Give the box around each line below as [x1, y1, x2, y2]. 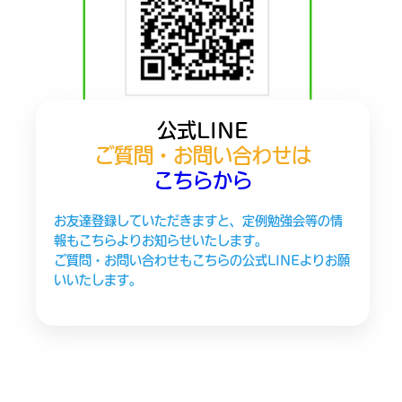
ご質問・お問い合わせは [94, 144, 312, 165]
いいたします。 [53, 273, 142, 286]
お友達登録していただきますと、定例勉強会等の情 [53, 214, 343, 227]
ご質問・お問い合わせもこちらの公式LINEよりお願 [53, 253, 350, 267]
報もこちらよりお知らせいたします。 [53, 233, 267, 247]
